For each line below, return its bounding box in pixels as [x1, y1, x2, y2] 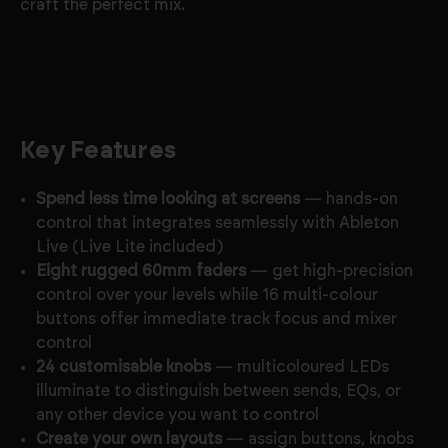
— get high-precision [246, 263, 414, 279]
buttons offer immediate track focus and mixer [36, 311, 398, 327]
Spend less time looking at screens [36, 191, 301, 207]
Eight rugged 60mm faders [36, 263, 247, 279]
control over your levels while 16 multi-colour [36, 287, 379, 303]
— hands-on [300, 191, 399, 207]
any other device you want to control [36, 407, 320, 423]
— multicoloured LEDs [211, 359, 390, 375]
